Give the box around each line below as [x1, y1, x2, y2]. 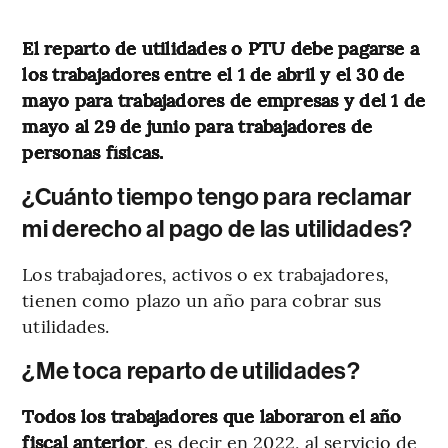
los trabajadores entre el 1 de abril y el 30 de [22, 60, 405, 86]
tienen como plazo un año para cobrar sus [22, 286, 382, 312]
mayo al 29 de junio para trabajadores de [22, 112, 372, 138]
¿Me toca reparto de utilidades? [22, 356, 360, 385]
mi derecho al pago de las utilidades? [22, 214, 413, 243]
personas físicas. [22, 138, 164, 164]
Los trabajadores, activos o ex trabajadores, [22, 260, 389, 286]
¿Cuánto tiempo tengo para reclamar [22, 182, 412, 211]
